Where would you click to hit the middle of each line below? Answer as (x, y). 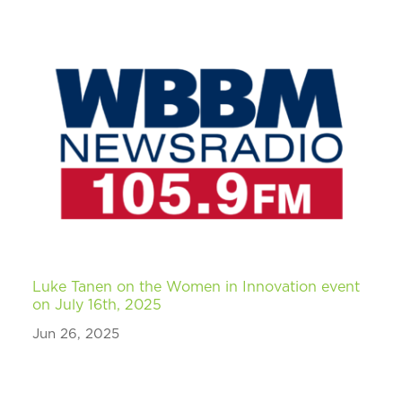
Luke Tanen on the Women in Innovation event (197, 288)
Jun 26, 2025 (76, 335)
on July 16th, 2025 (97, 306)
